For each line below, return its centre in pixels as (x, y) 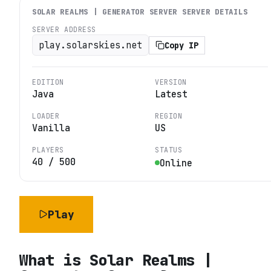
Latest (171, 94)
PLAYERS (48, 150)
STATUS (169, 150)
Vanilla (51, 128)
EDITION (48, 82)
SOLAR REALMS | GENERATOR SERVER (105, 12)
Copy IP (181, 45)
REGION (169, 116)
